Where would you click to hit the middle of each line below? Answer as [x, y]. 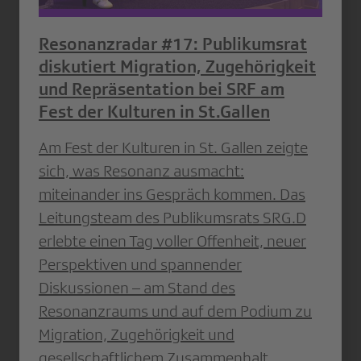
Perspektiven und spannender [140, 265]
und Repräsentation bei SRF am [162, 89]
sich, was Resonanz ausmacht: [141, 171]
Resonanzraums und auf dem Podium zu [175, 311]
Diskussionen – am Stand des [137, 288]
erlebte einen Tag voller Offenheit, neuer [172, 241]
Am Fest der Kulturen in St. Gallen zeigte [173, 148]
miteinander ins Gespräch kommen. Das [172, 195]
